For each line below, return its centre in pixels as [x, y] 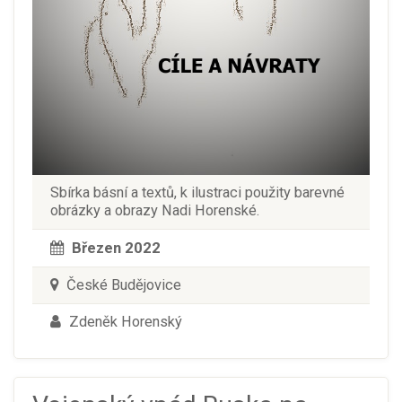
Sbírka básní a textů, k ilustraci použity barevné [197, 192]
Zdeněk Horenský [124, 321]
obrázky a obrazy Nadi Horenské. [155, 210]
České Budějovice [122, 284]
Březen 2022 [116, 247]
